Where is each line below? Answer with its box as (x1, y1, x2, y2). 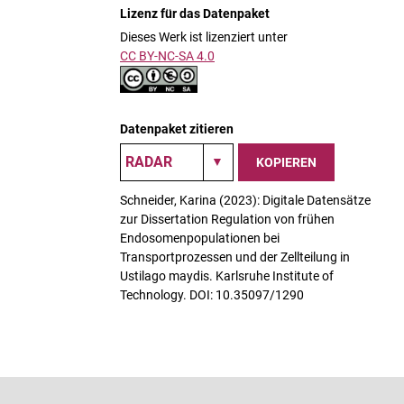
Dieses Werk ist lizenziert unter (120, 30, 288, 44)
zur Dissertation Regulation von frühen (120, 212, 335, 226)
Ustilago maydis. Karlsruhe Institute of (120, 269, 334, 283)
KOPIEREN (256, 154, 317, 170)
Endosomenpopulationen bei (120, 231, 280, 245)
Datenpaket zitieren (120, 122, 234, 136)
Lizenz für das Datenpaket (120, 6, 270, 21)
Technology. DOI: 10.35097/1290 (120, 288, 304, 302)
